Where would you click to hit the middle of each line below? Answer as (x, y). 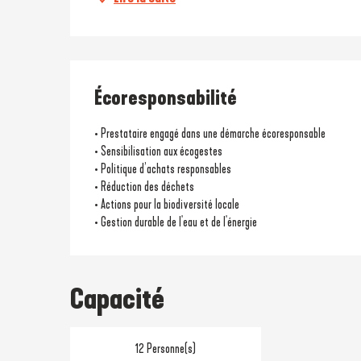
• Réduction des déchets (145, 186)
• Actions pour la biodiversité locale (167, 204)
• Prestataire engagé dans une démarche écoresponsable (210, 133)
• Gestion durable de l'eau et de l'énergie (176, 222)
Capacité (118, 299)
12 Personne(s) (165, 348)
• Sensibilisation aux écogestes (159, 151)
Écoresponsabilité (166, 98)
